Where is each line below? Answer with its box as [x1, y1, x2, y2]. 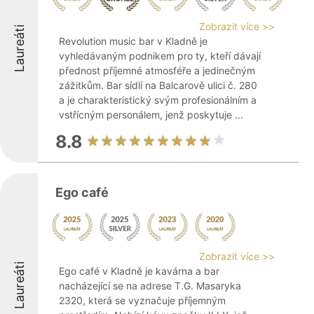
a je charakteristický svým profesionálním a [59, 94, 257, 106]
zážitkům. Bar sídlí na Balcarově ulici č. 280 [59, 79, 257, 91]
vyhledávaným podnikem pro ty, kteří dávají [59, 50, 261, 62]
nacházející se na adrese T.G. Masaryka [59, 280, 241, 292]
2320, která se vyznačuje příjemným [59, 294, 226, 306]
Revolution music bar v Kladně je [59, 35, 207, 47]
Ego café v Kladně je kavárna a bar [59, 265, 219, 277]
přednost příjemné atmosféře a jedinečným [59, 64, 255, 76]
